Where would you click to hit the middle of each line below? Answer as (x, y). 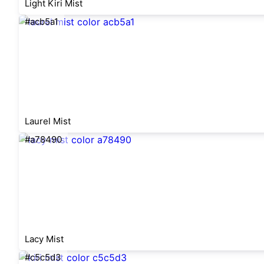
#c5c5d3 (43, 257)
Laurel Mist (48, 121)
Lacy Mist (44, 239)
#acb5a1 (42, 22)
